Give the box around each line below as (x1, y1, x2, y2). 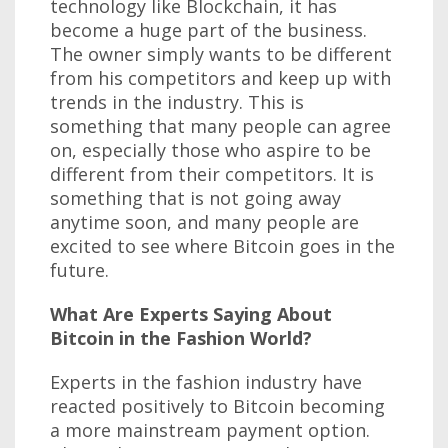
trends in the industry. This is (50, 89, 304, 114)
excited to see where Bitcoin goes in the (50, 233, 395, 258)
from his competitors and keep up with (50, 65, 391, 90)
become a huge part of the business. (50, 17, 367, 42)
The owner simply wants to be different (50, 41, 392, 66)
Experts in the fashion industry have (50, 369, 362, 394)
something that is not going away (50, 185, 341, 210)
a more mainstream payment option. (50, 417, 370, 442)
